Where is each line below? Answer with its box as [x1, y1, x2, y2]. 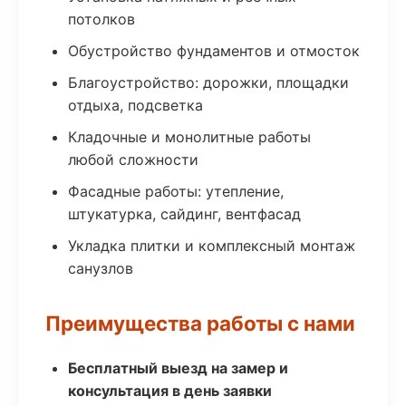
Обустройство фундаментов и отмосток [68, 42, 360, 60]
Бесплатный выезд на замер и [68, 359, 288, 377]
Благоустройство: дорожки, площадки [68, 73, 349, 92]
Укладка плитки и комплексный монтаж [68, 237, 355, 255]
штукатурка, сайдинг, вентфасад [68, 205, 301, 223]
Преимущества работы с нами [45, 311, 355, 335]
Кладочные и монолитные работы [68, 128, 311, 146]
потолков [68, 10, 135, 28]
